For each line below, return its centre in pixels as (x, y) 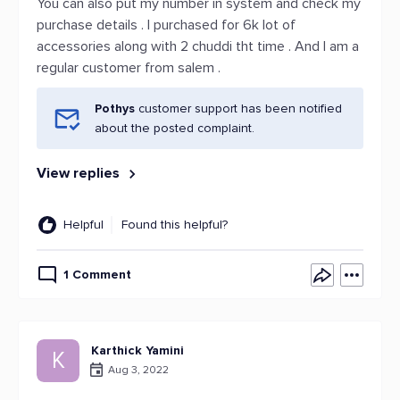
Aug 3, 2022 (138, 370)
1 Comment (97, 275)
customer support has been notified (240, 108)
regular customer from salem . (129, 68)
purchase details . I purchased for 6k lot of (166, 25)
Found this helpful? (175, 225)
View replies (80, 173)
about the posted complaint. (175, 128)
